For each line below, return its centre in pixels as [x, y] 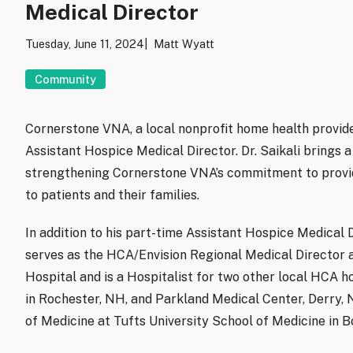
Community [65, 80]
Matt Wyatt [184, 44]
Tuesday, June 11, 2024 [85, 44]
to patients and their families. [112, 195]
